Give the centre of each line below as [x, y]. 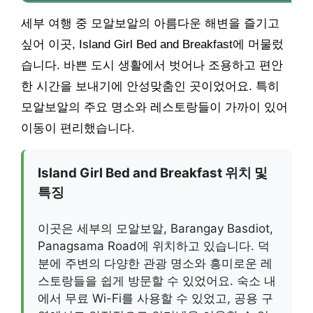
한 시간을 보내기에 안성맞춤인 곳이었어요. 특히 [150, 86]
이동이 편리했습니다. [78, 128]
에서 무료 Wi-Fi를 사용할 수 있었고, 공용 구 [155, 299]
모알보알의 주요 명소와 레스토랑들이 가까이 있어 [154, 107]
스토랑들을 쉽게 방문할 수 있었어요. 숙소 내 [157, 281]
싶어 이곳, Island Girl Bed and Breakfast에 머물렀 [152, 44]
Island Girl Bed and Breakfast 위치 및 [153, 173]
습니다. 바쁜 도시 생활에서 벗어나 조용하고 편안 [152, 65]
